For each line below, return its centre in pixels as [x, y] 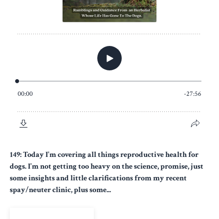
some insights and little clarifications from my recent [98, 178]
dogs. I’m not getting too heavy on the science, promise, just [107, 166]
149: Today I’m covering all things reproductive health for [104, 154]
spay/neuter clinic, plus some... [60, 190]
